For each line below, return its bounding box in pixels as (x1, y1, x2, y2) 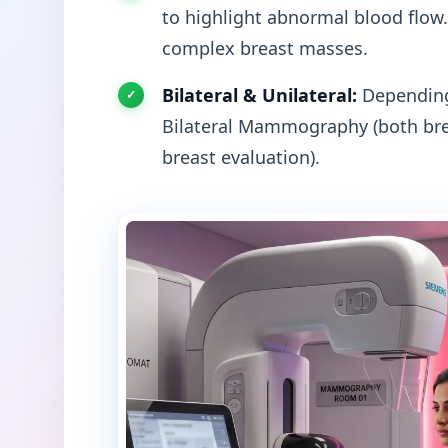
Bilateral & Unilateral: (162, 82, 357, 107)
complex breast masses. (162, 35, 368, 60)
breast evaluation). (162, 144, 320, 169)
